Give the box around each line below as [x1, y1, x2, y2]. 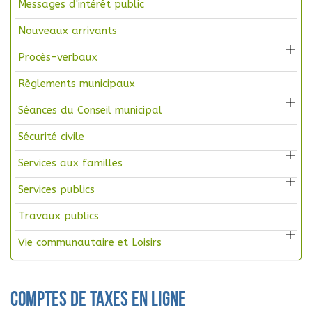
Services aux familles [18, 157, 123, 170]
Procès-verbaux [18, 51, 97, 64]
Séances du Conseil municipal [18, 104, 162, 117]
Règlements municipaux [18, 77, 135, 91]
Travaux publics [18, 210, 99, 223]
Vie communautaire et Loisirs [18, 236, 162, 249]
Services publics [18, 183, 95, 196]
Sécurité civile [18, 130, 84, 143]
